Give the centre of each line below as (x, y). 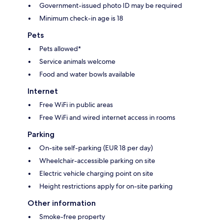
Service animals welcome (77, 62)
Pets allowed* (60, 49)
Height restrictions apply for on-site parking (106, 186)
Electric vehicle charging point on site (96, 174)
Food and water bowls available (87, 74)
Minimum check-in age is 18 (81, 18)
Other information (62, 203)
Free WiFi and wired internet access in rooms (107, 118)
